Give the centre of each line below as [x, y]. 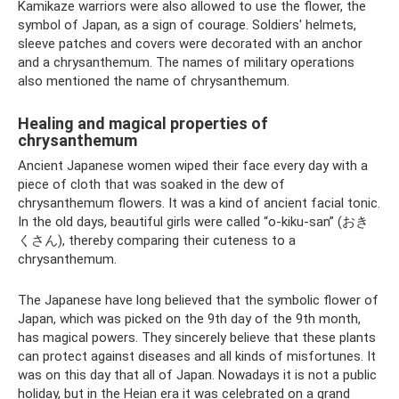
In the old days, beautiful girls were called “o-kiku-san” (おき [193, 222]
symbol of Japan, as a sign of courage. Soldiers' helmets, [187, 25]
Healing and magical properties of [143, 123]
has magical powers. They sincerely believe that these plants [197, 338]
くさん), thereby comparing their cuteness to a [157, 240]
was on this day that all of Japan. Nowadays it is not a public [197, 375]
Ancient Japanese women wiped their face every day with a [193, 166]
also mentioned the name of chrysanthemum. [154, 81]
